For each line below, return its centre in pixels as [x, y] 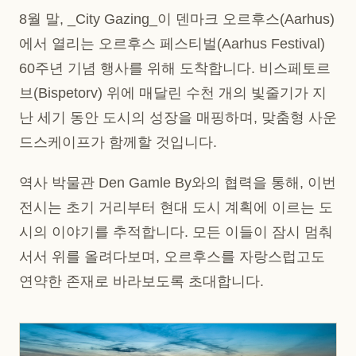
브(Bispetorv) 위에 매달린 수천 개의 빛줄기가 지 [173, 93]
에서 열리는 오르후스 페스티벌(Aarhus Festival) [172, 43]
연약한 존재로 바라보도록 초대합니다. [141, 282]
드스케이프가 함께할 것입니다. [118, 142]
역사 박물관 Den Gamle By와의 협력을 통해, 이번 [178, 183]
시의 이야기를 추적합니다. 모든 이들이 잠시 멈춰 [176, 232]
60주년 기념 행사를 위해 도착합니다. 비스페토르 [175, 68]
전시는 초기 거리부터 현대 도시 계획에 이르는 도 [176, 208]
